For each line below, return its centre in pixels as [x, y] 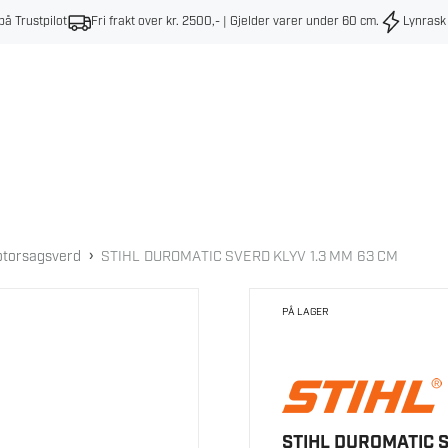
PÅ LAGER [306, 311]
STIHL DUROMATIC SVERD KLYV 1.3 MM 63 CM [249, 256]
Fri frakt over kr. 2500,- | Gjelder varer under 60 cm [233, 21]
